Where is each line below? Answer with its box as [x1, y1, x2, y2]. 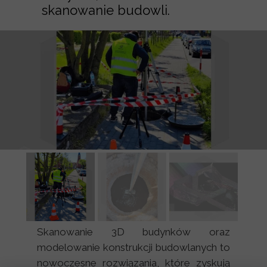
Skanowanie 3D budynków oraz [37, 226, 230, 238]
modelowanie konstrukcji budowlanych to [37, 241, 230, 253]
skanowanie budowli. [42, 2, 170, 18]
